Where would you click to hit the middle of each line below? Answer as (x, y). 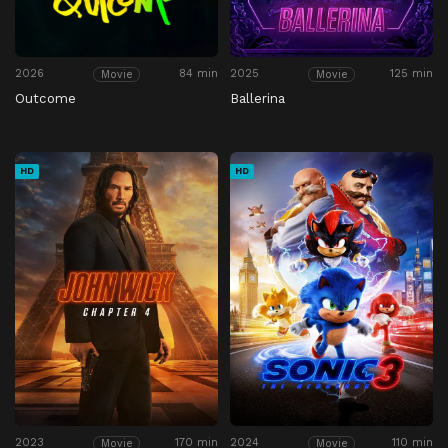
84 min (198, 74)
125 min (411, 74)
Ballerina (257, 98)
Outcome (45, 98)
